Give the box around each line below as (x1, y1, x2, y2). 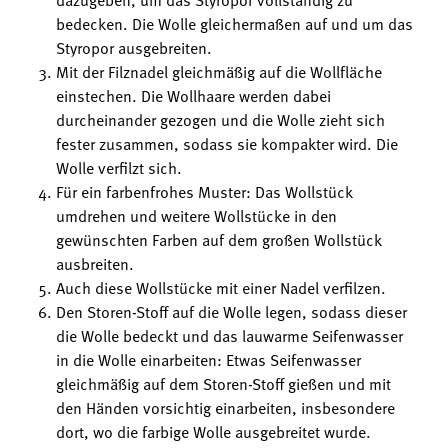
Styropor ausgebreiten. (56, 35, 212, 60)
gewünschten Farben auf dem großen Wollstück (56, 227, 382, 252)
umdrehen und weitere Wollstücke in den (56, 203, 337, 228)
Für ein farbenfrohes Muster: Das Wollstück (56, 179, 353, 204)
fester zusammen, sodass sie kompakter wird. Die (56, 131, 398, 156)
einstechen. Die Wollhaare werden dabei (56, 83, 331, 108)
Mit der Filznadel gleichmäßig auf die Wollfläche (56, 59, 382, 84)
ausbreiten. (56, 251, 134, 276)
